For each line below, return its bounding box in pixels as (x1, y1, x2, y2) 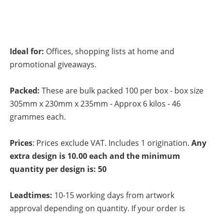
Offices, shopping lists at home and (44, 46, 174, 57)
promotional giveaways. (10, 59, 96, 70)
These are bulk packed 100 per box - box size (40, 85, 203, 96)
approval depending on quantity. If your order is (10, 203, 185, 214)
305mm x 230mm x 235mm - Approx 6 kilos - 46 (10, 98, 181, 109)
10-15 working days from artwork (52, 190, 174, 201)
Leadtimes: (10, 190, 52, 201)
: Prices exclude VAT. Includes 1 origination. (32, 138, 191, 149)
